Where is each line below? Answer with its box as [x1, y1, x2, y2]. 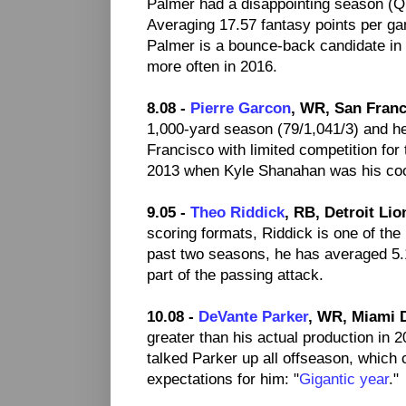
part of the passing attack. [147, 266, 324, 284]
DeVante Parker [198, 308, 308, 325]
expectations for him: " [147, 371, 299, 388]
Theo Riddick [190, 204, 285, 221]
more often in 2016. [147, 58, 277, 75]
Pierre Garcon [190, 100, 291, 117]
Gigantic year [299, 371, 389, 388]
